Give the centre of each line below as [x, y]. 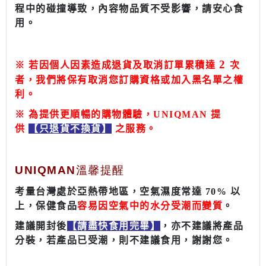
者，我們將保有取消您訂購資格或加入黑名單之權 [129, 80]
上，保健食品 [46, 205]
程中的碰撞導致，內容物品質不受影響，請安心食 [129, 8]
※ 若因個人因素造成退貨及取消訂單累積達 [117, 65]
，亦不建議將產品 [202, 226]
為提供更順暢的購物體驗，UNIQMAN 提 [125, 114]
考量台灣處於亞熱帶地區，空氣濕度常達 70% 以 [128, 191]
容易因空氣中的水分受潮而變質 [150, 205]
